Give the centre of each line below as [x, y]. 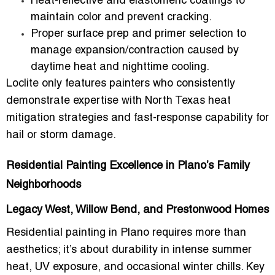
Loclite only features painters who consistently [121, 84]
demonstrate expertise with [76, 101]
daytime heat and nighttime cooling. [120, 68]
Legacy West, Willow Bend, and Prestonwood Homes [137, 211]
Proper [49, 34]
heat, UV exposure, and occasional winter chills [123, 268]
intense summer [212, 250]
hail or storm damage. [61, 136]
